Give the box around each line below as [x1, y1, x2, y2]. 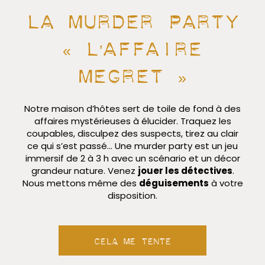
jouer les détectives [137, 164, 232, 177]
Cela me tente [94, 232, 171, 245]
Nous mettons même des [22, 176, 139, 189]
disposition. [108, 189, 157, 202]
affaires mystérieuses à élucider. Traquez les [34, 114, 231, 127]
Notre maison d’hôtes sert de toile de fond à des [24, 102, 241, 115]
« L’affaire [63, 30, 202, 57]
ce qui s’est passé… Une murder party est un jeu [27, 139, 238, 152]
